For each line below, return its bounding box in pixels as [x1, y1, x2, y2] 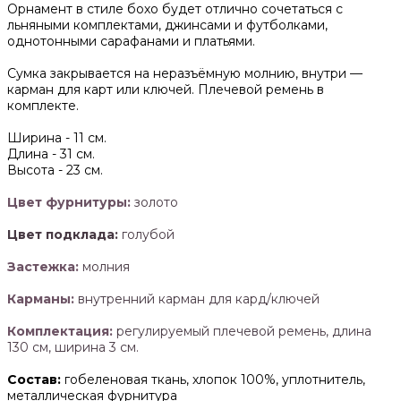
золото [131, 194, 178, 211]
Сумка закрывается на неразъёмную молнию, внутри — [7, 65, 363, 82]
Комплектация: [7, 323, 113, 340]
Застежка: [7, 259, 79, 276]
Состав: [7, 371, 61, 388]
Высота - [7, 162, 66, 179]
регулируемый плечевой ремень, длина [113, 323, 371, 340]
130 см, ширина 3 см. [7, 339, 139, 356]
